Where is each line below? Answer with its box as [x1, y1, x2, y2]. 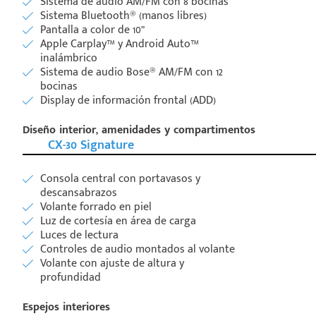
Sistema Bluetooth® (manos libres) [40, 6, 207, 25]
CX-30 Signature [48, 134, 134, 156]
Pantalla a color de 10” [40, 20, 145, 39]
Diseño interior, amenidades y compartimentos [23, 120, 255, 140]
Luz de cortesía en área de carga [40, 211, 196, 231]
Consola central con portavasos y [40, 169, 200, 188]
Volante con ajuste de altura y [40, 253, 184, 273]
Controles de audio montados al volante [40, 239, 235, 259]
